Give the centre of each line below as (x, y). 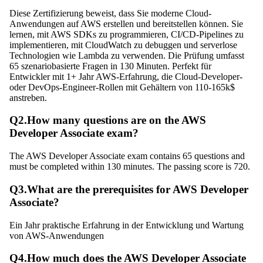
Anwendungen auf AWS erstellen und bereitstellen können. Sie (126, 23)
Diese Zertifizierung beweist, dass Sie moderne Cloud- (110, 13)
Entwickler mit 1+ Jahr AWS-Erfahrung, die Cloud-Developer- (126, 76)
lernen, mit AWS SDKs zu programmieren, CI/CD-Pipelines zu (127, 34)
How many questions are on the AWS (117, 120)
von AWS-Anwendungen (57, 235)
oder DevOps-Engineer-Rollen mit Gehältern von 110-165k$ (122, 87)
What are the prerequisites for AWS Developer (138, 189)
